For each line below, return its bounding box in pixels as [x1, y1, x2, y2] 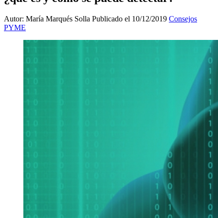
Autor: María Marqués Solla [4, 14, 92, 23]
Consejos [169, 14, 197, 23]
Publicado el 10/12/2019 [92, 14, 169, 23]
